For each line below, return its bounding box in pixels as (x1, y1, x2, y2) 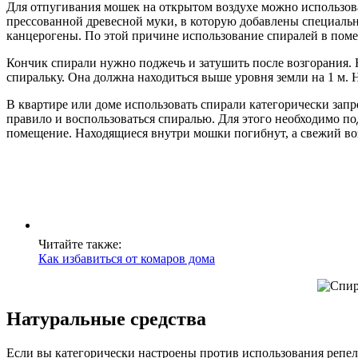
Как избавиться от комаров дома (38, 251, 215, 265)
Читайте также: (38, 237, 121, 251)
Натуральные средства (6, 308, 206, 330)
